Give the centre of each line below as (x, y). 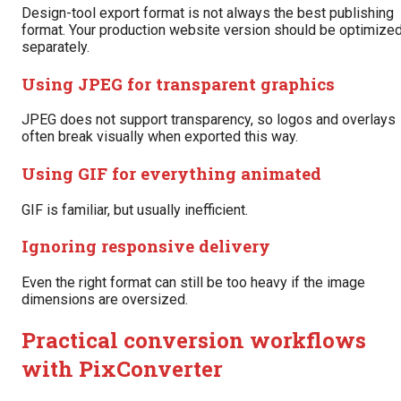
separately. (55, 47)
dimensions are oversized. (105, 300)
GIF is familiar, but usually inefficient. (135, 209)
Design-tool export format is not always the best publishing (208, 13)
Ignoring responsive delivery (146, 246)
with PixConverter (122, 369)
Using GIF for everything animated (171, 173)
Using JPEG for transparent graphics (178, 83)
